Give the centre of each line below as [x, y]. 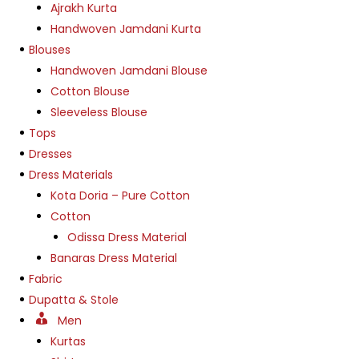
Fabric [46, 278]
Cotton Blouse [90, 91]
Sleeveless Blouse [99, 112]
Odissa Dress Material [127, 237]
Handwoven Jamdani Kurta [126, 28]
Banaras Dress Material [114, 258]
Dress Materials [71, 174]
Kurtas [68, 341]
